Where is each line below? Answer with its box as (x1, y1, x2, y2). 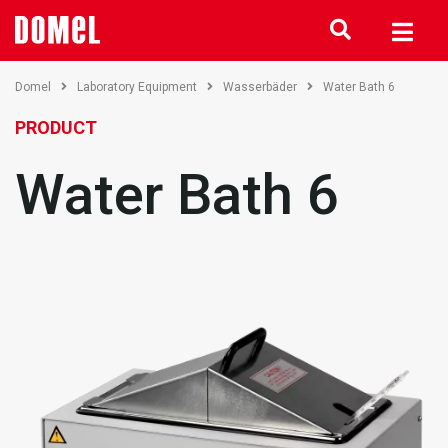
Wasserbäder (223, 80, 297, 94)
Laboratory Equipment (77, 80, 197, 94)
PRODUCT (15, 117, 97, 138)
